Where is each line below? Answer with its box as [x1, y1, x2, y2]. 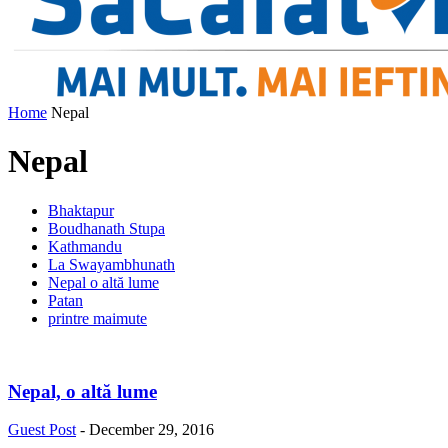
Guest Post [8, 421, 76, 439]
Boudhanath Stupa [48, 219, 165, 237]
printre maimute [48, 309, 147, 327]
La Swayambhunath [48, 255, 175, 273]
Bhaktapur [48, 201, 114, 219]
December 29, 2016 [89, 421, 214, 439]
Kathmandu [48, 237, 122, 255]
